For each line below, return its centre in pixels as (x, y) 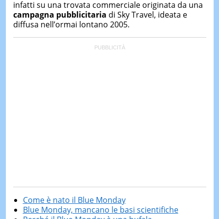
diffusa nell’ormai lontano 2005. (71, 24)
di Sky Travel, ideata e (147, 14)
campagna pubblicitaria (60, 14)
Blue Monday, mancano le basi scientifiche (100, 209)
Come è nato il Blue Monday (74, 200)
